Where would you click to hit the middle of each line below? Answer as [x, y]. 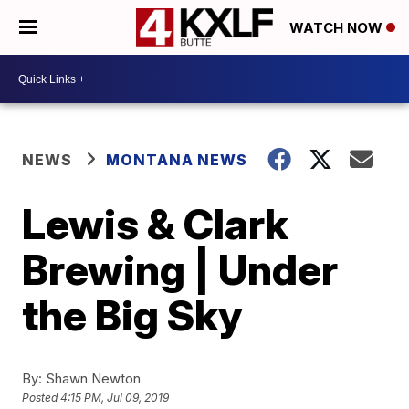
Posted [42, 398]
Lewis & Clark [156, 224]
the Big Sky [132, 315]
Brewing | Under [180, 269]
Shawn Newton [92, 378]
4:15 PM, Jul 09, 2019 [115, 398]
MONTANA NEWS [177, 160]
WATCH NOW [338, 28]
